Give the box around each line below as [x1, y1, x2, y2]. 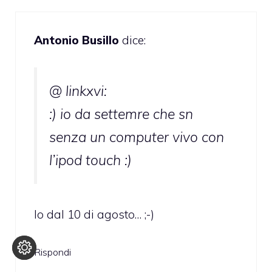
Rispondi [34, 245, 71, 258]
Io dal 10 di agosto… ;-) [34, 207, 154, 222]
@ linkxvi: [49, 81, 107, 100]
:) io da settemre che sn [49, 104, 193, 123]
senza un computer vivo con [49, 127, 224, 146]
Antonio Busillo [34, 33, 119, 48]
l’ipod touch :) [49, 151, 132, 169]
